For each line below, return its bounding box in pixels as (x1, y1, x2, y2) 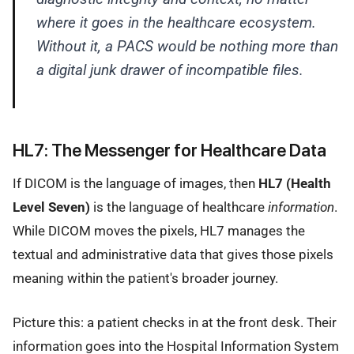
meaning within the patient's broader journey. (13, 269, 278, 286)
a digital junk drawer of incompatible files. (36, 60, 303, 79)
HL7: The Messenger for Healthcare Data (13, 139, 326, 160)
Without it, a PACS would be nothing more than (36, 36, 338, 55)
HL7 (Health (258, 175, 331, 191)
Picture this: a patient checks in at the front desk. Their (13, 314, 337, 331)
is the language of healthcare (90, 198, 268, 215)
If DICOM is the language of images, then (13, 175, 258, 191)
